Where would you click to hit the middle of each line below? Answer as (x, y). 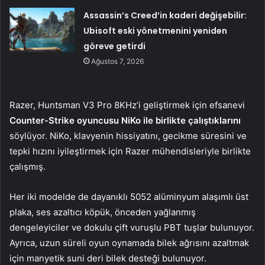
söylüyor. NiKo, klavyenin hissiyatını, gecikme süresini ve (128, 135)
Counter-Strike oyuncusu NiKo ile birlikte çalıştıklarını (125, 120)
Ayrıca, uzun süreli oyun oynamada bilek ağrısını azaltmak (129, 243)
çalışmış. (28, 166)
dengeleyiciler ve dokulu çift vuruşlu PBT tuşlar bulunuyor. (132, 227)
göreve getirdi (115, 46)
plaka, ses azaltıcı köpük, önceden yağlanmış (103, 212)
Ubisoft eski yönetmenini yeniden (156, 30)
